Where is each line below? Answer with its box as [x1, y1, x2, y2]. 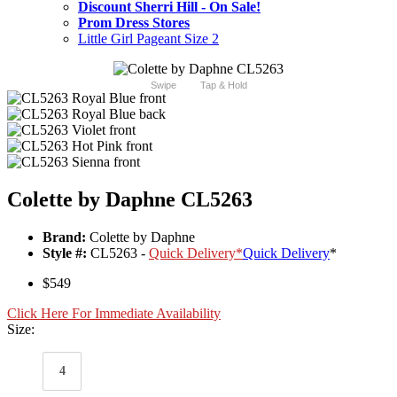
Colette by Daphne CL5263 [7, 188, 253, 212]
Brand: [43, 230, 86, 245]
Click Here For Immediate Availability [7, 306, 221, 322]
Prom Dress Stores [78, 15, 190, 31]
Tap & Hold [199, 80, 247, 91]
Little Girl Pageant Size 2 [78, 31, 219, 47]
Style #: [43, 245, 87, 261]
